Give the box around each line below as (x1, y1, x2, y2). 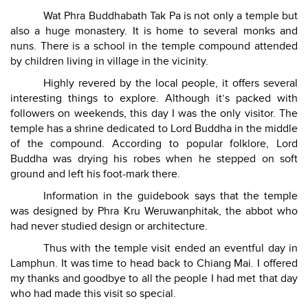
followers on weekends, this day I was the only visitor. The (10, 107, 298, 121)
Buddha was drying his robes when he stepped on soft (10, 152, 298, 166)
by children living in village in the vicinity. (10, 54, 208, 69)
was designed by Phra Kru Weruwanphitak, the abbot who (10, 204, 298, 219)
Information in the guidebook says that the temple (43, 189, 298, 203)
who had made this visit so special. (10, 287, 176, 301)
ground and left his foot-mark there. (10, 167, 180, 181)
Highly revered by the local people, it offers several (43, 76, 298, 91)
